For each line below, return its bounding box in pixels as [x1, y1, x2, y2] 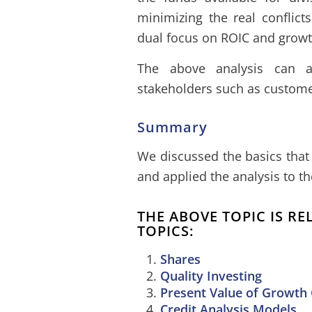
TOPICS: [137, 221, 194, 240]
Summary [137, 118, 208, 137]
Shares [160, 250, 201, 267]
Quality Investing [160, 267, 262, 284]
